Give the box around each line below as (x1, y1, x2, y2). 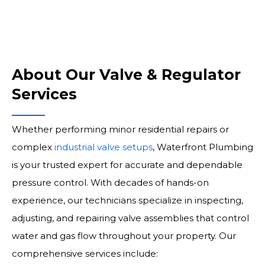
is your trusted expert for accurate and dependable (12, 159, 243, 170)
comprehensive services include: (12, 248, 158, 259)
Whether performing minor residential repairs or (12, 124, 229, 135)
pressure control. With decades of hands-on (12, 177, 209, 188)
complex (12, 141, 54, 153)
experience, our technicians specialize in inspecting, (12, 195, 243, 206)
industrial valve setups (54, 141, 153, 153)
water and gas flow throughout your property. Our (12, 230, 236, 241)
